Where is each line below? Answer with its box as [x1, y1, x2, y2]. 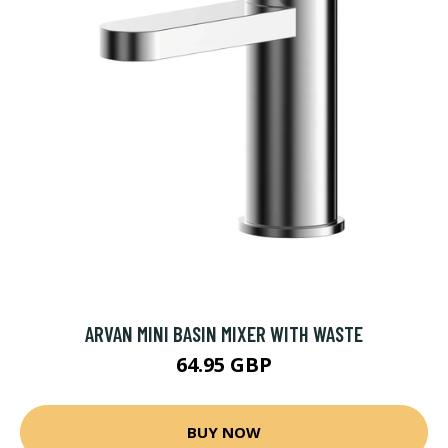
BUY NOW [187, 422, 261, 443]
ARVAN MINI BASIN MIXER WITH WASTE [85, 320, 363, 346]
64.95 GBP [176, 350, 272, 378]
